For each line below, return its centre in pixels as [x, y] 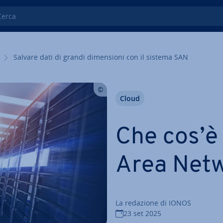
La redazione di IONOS [153, 203]
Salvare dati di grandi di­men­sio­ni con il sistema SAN [101, 57]
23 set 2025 [142, 214]
